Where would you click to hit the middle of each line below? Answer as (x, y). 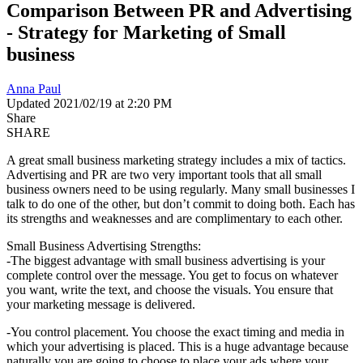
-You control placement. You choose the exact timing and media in (175, 331)
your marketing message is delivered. (101, 304)
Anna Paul (34, 88)
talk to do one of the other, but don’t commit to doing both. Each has (181, 203)
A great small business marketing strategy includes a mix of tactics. (176, 160)
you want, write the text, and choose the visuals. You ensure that (170, 289)
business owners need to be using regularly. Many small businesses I (181, 189)
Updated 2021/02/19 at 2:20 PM (89, 103)
